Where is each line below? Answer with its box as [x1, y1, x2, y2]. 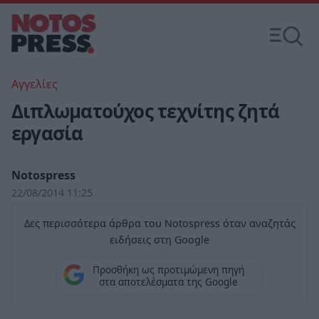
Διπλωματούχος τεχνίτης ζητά [11, 98, 279, 124]
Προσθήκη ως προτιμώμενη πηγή [92, 263, 244, 277]
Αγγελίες [11, 76, 58, 92]
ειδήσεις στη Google [110, 233, 209, 246]
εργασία [11, 120, 83, 146]
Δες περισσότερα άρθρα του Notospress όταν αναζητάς [23, 216, 296, 230]
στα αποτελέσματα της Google [98, 275, 238, 289]
